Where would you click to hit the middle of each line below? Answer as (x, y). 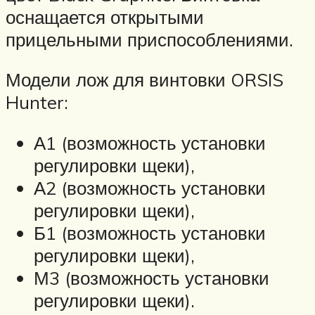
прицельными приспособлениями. (149, 39)
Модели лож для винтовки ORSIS (144, 80)
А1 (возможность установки (150, 142)
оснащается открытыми (105, 17)
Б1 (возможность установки (150, 232)
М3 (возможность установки (152, 277)
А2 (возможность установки (150, 187)
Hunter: (37, 102)
